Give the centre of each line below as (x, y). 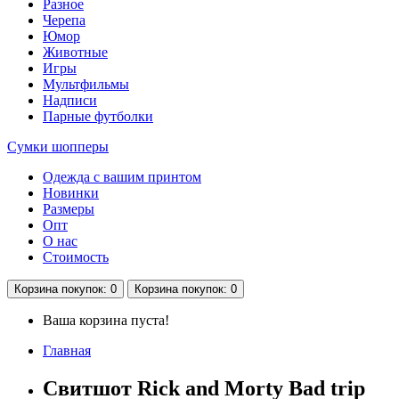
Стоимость (76, 257)
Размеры (69, 209)
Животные (75, 53)
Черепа (64, 20)
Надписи (70, 101)
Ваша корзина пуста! (106, 321)
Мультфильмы (86, 85)
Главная (67, 351)
